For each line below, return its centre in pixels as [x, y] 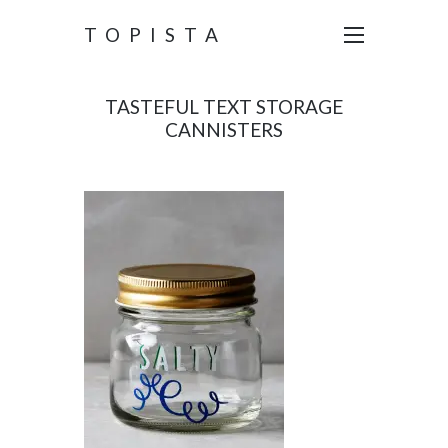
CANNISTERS [224, 129]
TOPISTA [155, 34]
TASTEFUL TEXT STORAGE [224, 106]
